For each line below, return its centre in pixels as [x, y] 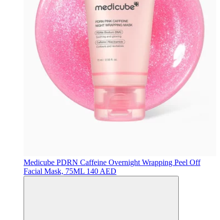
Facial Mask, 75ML [55, 171]
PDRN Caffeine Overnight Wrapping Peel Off [128, 162]
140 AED [101, 171]
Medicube [40, 162]
